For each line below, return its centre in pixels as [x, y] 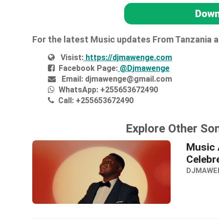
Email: [72, 79]
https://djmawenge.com [128, 57]
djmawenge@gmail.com [127, 79]
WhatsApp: [78, 89]
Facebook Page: [88, 68]
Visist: [72, 57]
